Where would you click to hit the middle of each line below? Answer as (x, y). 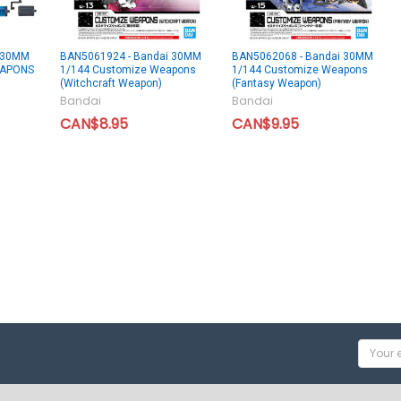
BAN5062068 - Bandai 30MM (302, 57)
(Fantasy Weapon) (276, 84)
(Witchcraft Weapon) (111, 84)
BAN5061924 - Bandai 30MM (130, 57)
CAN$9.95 (265, 124)
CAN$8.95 (94, 124)
